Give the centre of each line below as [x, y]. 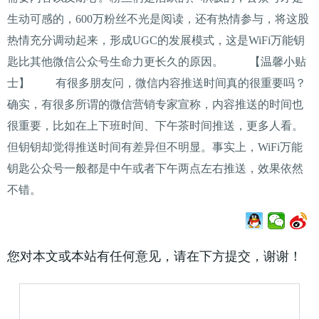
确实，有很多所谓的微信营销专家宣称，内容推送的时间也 [155, 104]
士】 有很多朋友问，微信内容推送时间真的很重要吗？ [157, 83]
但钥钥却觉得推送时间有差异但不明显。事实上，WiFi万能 [155, 147]
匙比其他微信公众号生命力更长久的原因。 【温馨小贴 [157, 62]
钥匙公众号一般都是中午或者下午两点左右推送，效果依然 [155, 168]
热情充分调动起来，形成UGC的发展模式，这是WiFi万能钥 [156, 40]
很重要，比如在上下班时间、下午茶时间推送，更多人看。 [155, 126]
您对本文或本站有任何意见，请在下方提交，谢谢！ [155, 256]
